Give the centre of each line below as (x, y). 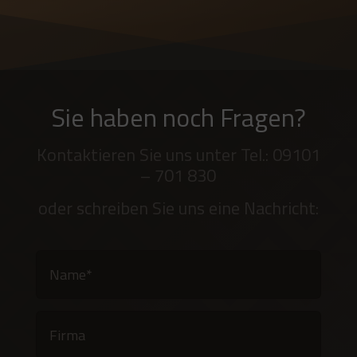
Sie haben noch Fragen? (178, 118)
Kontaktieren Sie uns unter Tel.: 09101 (178, 155)
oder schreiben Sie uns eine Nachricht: (178, 208)
